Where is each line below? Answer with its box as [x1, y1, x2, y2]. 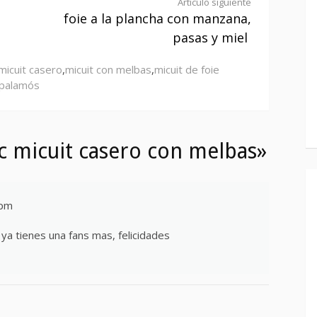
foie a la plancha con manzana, [64, 10, 251, 27]
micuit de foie [154, 62, 219, 76]
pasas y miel [173, 29, 248, 46]
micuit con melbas [65, 62, 151, 76]
